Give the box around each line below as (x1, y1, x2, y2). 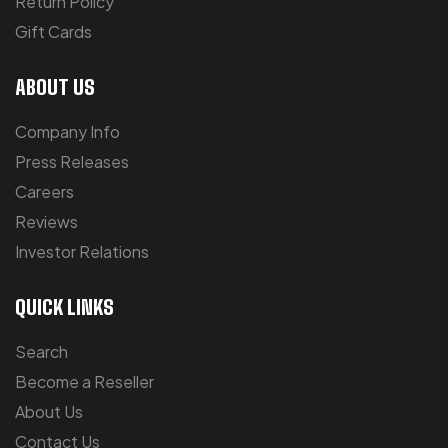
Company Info (15, 120, 120, 142)
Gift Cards (15, 20, 92, 42)
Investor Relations (15, 240, 149, 262)
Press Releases (15, 150, 129, 172)
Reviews (15, 210, 78, 232)
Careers (15, 180, 74, 202)
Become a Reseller (15, 370, 154, 392)
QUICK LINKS (15, 294, 114, 319)
